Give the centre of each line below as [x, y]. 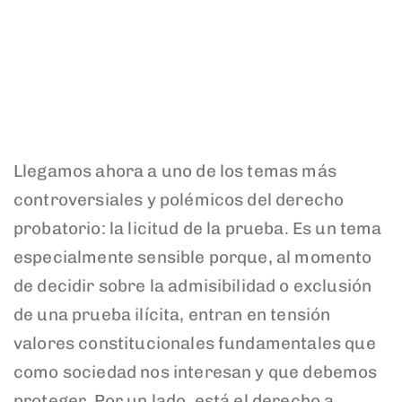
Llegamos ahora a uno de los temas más [175, 170]
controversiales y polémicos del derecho [179, 199]
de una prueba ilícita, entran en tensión [172, 314]
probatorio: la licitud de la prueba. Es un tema [198, 228]
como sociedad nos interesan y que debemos [196, 371]
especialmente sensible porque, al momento [193, 257]
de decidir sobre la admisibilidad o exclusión [193, 285]
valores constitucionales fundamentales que [195, 343]
